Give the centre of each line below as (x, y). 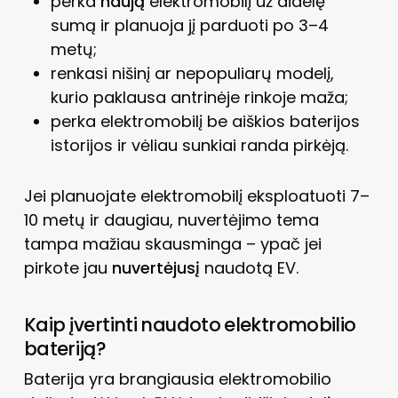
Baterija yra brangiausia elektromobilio (177, 378)
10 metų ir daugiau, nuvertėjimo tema (171, 219)
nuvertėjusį (155, 267)
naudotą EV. (249, 267)
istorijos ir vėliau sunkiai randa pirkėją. (199, 145)
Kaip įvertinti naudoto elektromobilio (190, 324)
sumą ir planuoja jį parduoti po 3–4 (189, 25)
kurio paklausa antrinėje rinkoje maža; (199, 97)
